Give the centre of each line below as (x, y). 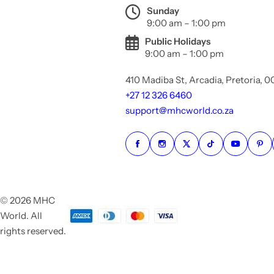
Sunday (163, 11)
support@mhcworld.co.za (179, 110)
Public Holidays (177, 41)
